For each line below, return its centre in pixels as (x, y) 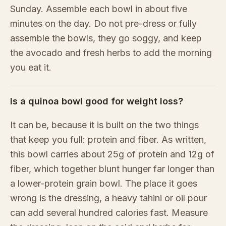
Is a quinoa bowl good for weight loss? (97, 101)
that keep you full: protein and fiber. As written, (108, 140)
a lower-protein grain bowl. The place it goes (104, 184)
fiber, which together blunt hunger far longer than (112, 169)
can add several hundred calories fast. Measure (109, 213)
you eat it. (31, 68)
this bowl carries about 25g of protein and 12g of (112, 154)
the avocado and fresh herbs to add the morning (111, 53)
